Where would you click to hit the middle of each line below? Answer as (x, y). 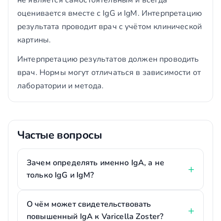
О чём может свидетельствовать (89, 204)
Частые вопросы (60, 135)
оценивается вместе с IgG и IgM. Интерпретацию (110, 13)
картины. (34, 40)
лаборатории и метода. (61, 86)
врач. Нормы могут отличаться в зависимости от (109, 73)
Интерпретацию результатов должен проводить (108, 59)
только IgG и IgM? (60, 175)
